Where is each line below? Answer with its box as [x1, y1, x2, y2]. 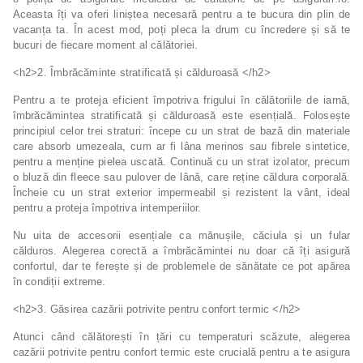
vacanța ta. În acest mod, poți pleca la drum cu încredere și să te [12, 23, 351, 36]
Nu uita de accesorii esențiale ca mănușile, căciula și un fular [12, 229, 351, 242]
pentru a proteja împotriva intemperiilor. [12, 202, 202, 215]
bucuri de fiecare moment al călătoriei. [12, 39, 199, 52]
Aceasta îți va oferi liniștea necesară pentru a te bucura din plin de [12, 8, 351, 21]
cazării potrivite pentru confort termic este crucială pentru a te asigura [12, 346, 351, 359]
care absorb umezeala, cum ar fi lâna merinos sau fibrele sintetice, [12, 140, 351, 153]
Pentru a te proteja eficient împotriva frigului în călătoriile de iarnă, [12, 94, 351, 107]
